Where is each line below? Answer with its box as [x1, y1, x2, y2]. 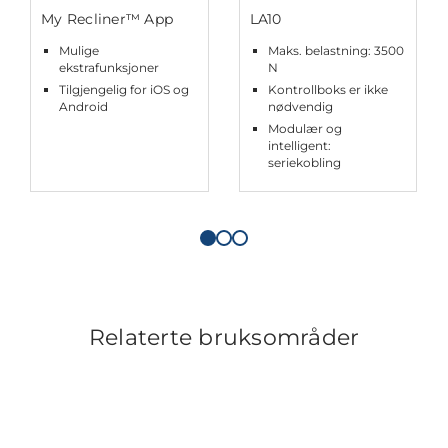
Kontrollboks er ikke [267, 82, 388, 98]
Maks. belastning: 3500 [267, 43, 404, 59]
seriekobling [267, 155, 341, 171]
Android [59, 99, 108, 115]
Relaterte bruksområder [88, 324, 360, 352]
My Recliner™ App [41, 10, 173, 29]
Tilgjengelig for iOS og [59, 82, 189, 98]
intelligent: [267, 138, 331, 154]
